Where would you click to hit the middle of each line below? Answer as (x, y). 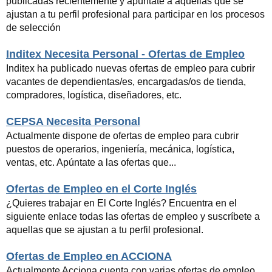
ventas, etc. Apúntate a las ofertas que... (91, 162)
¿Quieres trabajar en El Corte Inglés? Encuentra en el (121, 203)
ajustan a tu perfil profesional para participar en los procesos (135, 14)
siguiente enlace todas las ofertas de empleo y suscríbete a (133, 216)
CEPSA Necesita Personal (73, 121)
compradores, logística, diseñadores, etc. (94, 95)
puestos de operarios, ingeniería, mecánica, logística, (120, 149)
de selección (33, 27)
